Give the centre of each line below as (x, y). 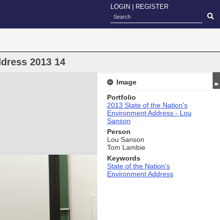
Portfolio (122, 97)
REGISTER (152, 7)
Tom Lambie (126, 147)
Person (119, 132)
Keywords (124, 158)
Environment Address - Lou (149, 113)
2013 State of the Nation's (147, 105)
